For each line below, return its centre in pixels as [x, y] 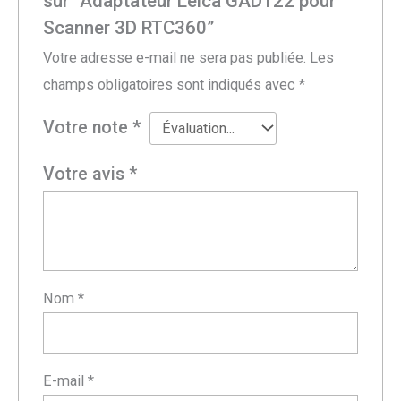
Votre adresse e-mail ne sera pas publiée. [175, 58]
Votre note [88, 128]
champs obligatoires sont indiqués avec [171, 85]
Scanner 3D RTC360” [129, 28]
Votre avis [86, 175]
